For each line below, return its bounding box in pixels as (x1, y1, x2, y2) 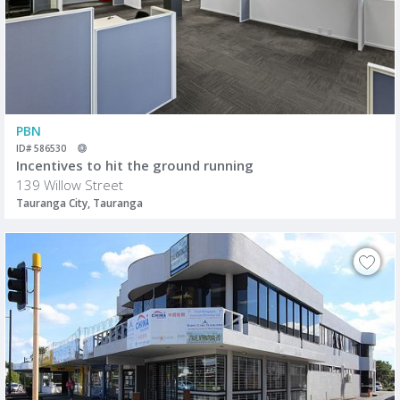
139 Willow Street (16, 176, 123, 195)
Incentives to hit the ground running (16, 156, 254, 175)
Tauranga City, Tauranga (16, 196, 143, 212)
